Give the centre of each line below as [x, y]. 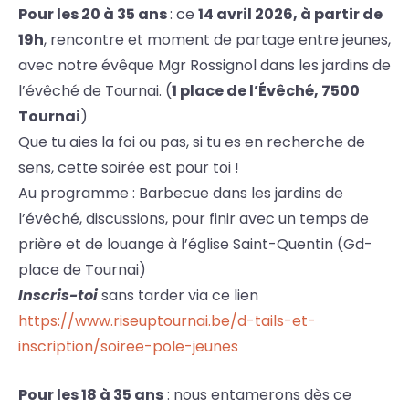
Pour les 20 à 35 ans [94, 15]
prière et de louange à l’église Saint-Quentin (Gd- [195, 245]
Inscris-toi [58, 296]
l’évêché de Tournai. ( [95, 91]
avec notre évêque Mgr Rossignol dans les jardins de [204, 66]
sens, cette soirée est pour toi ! [129, 168]
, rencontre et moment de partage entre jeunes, [217, 40]
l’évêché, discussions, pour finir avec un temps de [194, 219]
